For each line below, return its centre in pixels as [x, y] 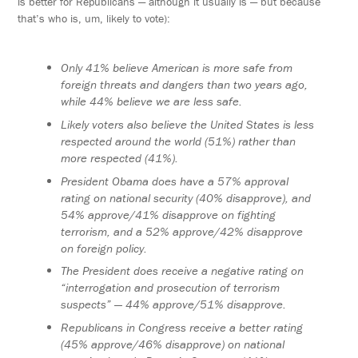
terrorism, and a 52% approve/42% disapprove [182, 231]
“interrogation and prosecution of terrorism [171, 288]
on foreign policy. [106, 248]
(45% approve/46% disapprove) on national [173, 344]
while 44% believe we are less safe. [153, 101]
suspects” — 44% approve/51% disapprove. [174, 304]
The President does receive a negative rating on [183, 271]
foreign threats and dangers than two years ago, [185, 85]
